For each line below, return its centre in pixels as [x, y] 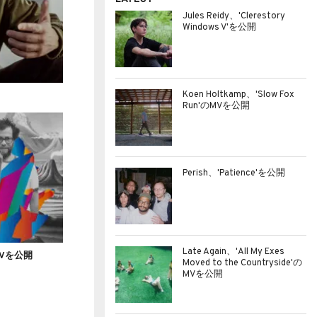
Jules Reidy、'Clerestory [234, 16]
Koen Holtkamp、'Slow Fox [238, 95]
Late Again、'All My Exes [234, 252]
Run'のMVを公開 [216, 106]
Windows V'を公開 [219, 28]
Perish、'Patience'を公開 [234, 173]
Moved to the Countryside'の [242, 263]
